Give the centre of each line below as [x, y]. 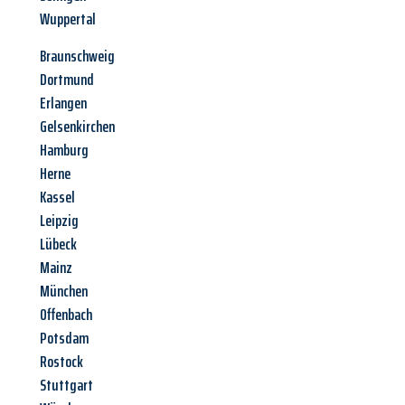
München [64, 292]
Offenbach [66, 315]
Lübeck [58, 245]
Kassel [57, 198]
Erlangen [63, 104]
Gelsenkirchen [77, 127]
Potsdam [64, 339]
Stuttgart [66, 386]
